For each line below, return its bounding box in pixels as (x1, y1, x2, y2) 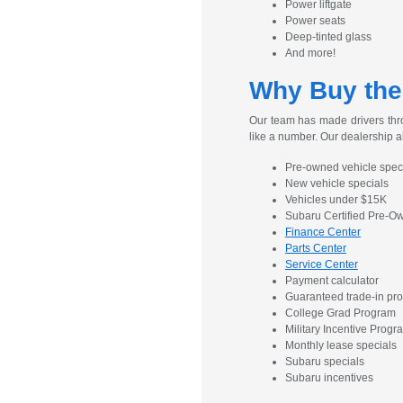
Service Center (284, 258, 358, 271)
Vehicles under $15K (284, 193, 387, 206)
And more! (284, 47, 336, 59)
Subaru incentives (284, 372, 373, 384)
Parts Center (284, 242, 346, 255)
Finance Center (284, 226, 361, 238)
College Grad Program (284, 307, 396, 319)
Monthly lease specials (284, 339, 397, 352)
